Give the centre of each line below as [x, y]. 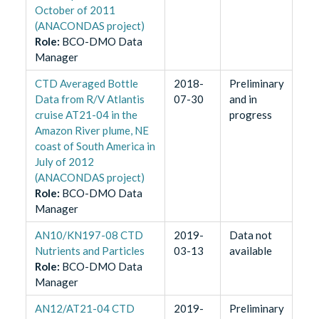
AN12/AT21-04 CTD [84, 309]
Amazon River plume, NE [91, 131]
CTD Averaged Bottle [86, 84]
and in [243, 99]
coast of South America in [95, 146]
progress [250, 115]
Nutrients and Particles [89, 251]
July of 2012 [64, 162]
